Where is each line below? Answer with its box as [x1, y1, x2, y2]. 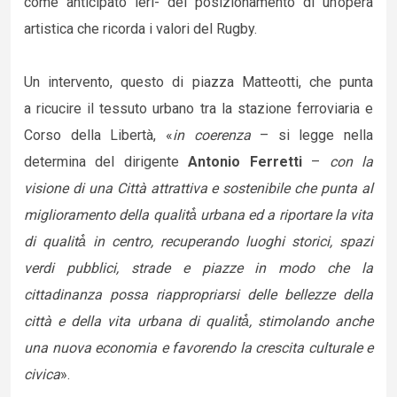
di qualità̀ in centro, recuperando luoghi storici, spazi [24, 233, 373, 250]
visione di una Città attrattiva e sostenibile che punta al [24, 180, 373, 197]
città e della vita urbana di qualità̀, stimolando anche [24, 313, 373, 330]
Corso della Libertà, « [24, 127, 173, 144]
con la [329, 153, 374, 170]
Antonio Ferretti [188, 153, 312, 170]
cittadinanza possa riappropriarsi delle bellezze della [24, 286, 373, 303]
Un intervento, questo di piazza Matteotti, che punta [24, 74, 373, 90]
